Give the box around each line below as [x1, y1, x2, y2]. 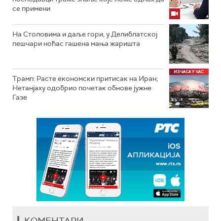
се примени [12, 4, 50, 13]
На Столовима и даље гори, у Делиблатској [12, 30, 157, 39]
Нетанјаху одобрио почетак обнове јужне [12, 83, 151, 93]
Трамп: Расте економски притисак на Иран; [12, 74, 158, 83]
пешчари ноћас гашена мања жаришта [12, 39, 140, 48]
